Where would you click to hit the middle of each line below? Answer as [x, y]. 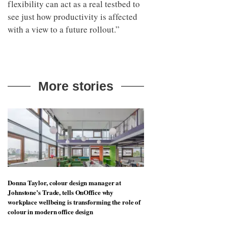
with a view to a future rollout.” [64, 29]
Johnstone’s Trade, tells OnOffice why [61, 192]
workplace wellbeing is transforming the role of [74, 202]
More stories [76, 86]
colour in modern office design [50, 211]
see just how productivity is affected [73, 16]
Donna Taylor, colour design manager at [65, 182]
